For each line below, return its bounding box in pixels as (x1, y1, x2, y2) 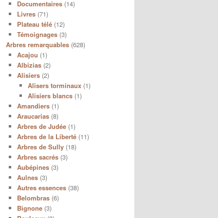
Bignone (17, 203, 42, 213)
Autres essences (17, 182, 66, 192)
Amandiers (17, 101, 50, 110)
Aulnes (17, 172, 38, 182)
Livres (17, 9, 36, 18)
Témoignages (17, 29, 57, 39)
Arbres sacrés (17, 152, 58, 162)
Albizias (17, 60, 41, 70)
